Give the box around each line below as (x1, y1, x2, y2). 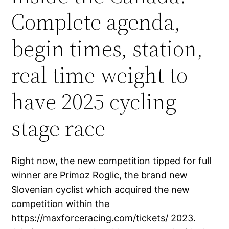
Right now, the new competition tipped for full (11, 155, 212, 167)
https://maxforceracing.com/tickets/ (11, 213, 169, 224)
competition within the (11, 198, 110, 210)
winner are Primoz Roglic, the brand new (11, 170, 188, 181)
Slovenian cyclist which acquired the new (11, 184, 190, 195)
